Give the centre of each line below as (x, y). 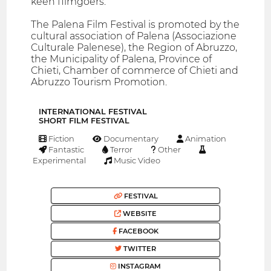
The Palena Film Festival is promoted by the (135, 25)
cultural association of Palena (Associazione (134, 36)
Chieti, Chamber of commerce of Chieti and (135, 71)
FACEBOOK (138, 231)
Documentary (130, 139)
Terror (121, 150)
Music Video (136, 161)
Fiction (61, 139)
